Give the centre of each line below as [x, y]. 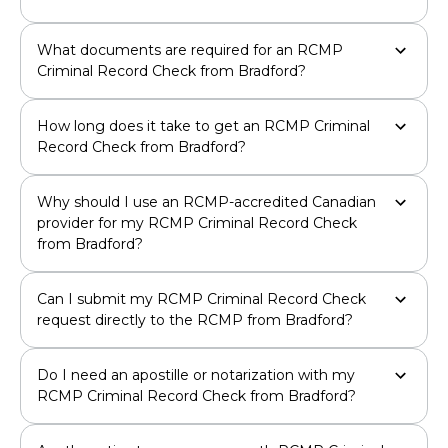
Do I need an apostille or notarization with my [196, 374]
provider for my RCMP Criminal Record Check [197, 222]
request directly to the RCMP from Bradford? [195, 319]
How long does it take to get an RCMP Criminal [203, 125]
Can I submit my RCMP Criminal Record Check [201, 298]
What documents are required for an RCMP [190, 49]
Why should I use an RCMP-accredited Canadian [206, 201]
